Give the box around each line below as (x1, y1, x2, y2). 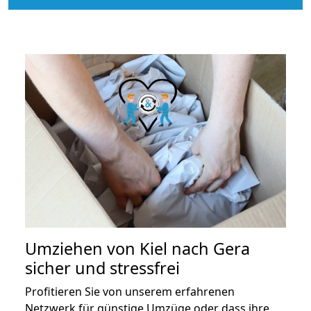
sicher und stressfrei (25, 257, 180, 280)
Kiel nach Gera (140, 237, 250, 260)
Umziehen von (25, 237, 140, 260)
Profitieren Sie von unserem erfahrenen (25, 284, 235, 300)
